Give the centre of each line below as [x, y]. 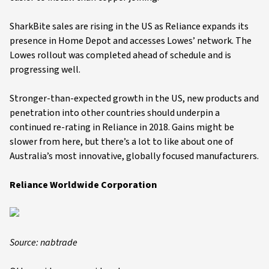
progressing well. [45, 70]
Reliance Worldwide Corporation [84, 185]
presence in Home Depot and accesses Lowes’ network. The [131, 41]
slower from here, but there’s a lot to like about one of [122, 142]
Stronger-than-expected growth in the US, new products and [134, 98]
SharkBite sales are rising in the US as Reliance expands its [129, 26]
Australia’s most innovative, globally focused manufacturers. [134, 156]
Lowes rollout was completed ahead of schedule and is [120, 55]
